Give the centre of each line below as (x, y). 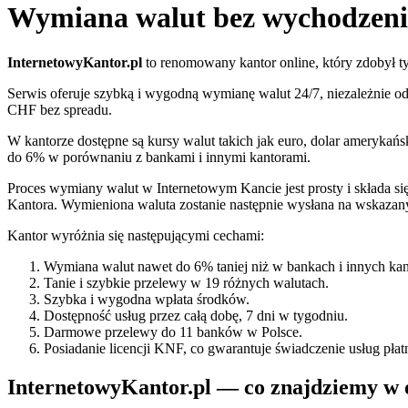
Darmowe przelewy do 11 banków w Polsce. (173, 331)
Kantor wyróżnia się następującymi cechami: (136, 235)
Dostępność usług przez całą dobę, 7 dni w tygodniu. (196, 315)
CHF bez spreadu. (60, 109)
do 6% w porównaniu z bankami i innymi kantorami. (159, 157)
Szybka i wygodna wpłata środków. (147, 299)
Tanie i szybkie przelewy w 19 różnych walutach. (186, 282)
